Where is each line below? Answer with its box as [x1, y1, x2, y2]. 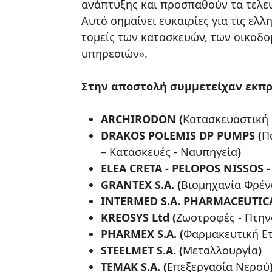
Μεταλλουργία [183, 242, 258, 257]
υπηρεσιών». [81, 46, 148, 61]
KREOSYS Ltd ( [101, 209, 176, 225]
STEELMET [101, 242, 154, 257]
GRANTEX [101, 177, 152, 192]
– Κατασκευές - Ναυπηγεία [101, 144, 237, 159]
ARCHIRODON [101, 111, 176, 126]
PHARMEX [101, 226, 154, 241]
